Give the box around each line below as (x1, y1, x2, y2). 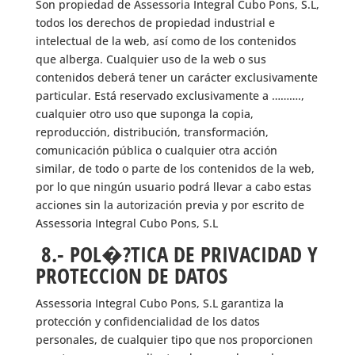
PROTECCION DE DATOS (35, 261, 227, 290)
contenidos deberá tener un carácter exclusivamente (35, 70, 318, 85)
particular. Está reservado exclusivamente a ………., (35, 88, 304, 103)
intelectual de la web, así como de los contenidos (35, 33, 296, 48)
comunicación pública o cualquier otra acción (35, 143, 277, 158)
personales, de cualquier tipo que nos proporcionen (35, 332, 313, 347)
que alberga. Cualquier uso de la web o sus (35, 52, 266, 67)
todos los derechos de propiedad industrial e (35, 15, 275, 30)
